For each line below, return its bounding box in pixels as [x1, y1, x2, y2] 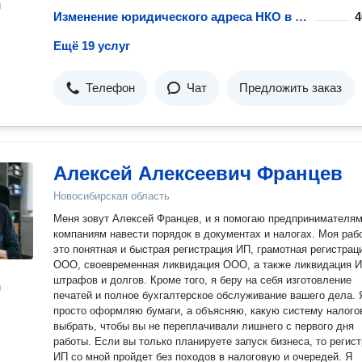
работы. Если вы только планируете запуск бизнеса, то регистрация [53, 335, 95, 347]
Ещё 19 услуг [53, 39, 130, 53]
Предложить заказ [239, 81, 342, 95]
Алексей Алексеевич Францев [53, 162, 343, 184]
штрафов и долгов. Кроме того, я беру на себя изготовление [53, 274, 351, 286]
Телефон [86, 81, 135, 95]
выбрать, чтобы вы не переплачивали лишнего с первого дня [53, 320, 354, 332]
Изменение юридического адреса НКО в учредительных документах [295, 10, 307, 23]
